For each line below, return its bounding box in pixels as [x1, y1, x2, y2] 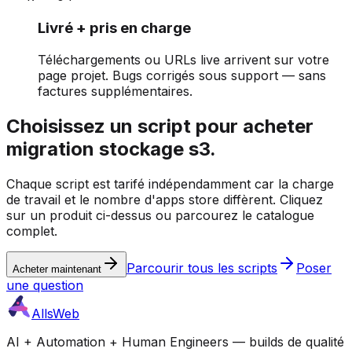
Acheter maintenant [13, 262, 101, 275]
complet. [6, 222, 57, 239]
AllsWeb [31, 305, 79, 321]
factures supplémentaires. [38, 82, 192, 99]
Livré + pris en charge [38, 19, 191, 38]
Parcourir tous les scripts [126, 259, 277, 276]
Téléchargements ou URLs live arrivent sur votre [38, 51, 329, 68]
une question [6, 277, 83, 293]
